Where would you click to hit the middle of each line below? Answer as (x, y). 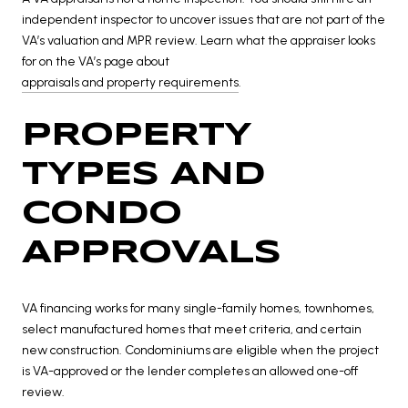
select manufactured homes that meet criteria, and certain (192, 329)
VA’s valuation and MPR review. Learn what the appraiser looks (199, 40)
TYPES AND (143, 175)
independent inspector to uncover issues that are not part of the (204, 19)
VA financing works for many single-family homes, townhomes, (198, 308)
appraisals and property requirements (130, 82)
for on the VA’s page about (96, 61)
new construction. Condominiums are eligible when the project (200, 350)
